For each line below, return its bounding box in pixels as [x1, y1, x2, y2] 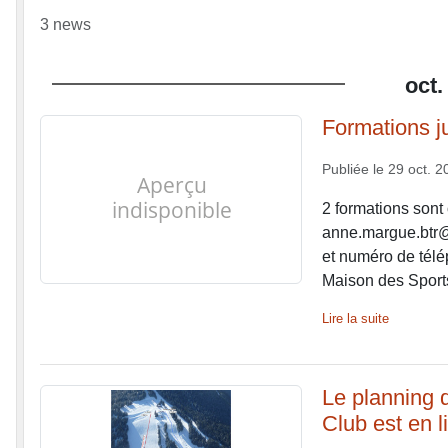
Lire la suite [321, 310, 389, 326]
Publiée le [321, 160, 388, 177]
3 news [40, 15, 91, 33]
